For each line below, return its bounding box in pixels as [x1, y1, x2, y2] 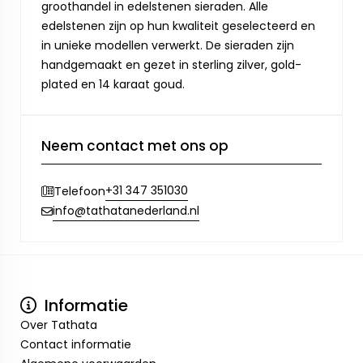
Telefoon [54, 182, 105, 199]
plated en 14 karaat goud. [41, 76, 185, 93]
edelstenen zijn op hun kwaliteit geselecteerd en [41, 18, 315, 35]
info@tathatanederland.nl [53, 203, 199, 220]
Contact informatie [20, 336, 131, 353]
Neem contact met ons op [41, 136, 228, 156]
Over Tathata [20, 317, 97, 334]
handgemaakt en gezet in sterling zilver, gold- [41, 57, 301, 74]
